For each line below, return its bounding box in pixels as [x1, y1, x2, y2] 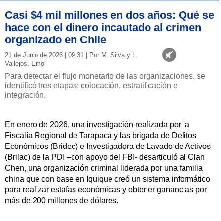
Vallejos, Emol [5, 60, 46, 68]
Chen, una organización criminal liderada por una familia [5, 164, 203, 173]
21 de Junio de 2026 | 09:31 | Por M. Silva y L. [5, 51, 138, 59]
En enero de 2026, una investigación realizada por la [5, 120, 189, 129]
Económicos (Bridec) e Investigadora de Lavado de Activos [5, 142, 211, 151]
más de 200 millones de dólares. [5, 196, 118, 205]
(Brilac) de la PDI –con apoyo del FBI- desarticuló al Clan [5, 153, 205, 162]
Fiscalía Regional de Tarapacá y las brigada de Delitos [5, 131, 196, 140]
